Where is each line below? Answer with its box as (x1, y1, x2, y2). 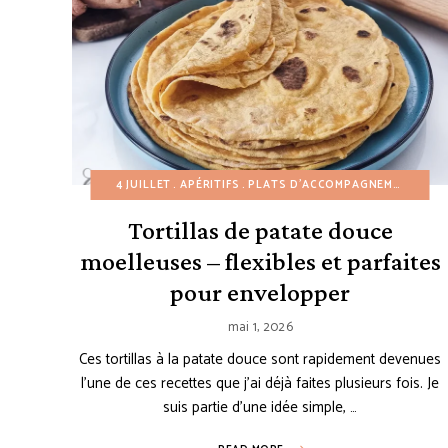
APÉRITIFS (180, 176, 240, 195)
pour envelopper (170, 278, 351, 308)
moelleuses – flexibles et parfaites (79, 247, 441, 277)
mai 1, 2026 (227, 317, 294, 339)
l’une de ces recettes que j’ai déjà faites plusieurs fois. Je (81, 371, 440, 397)
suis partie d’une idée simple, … (163, 395, 358, 421)
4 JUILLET (115, 176, 172, 195)
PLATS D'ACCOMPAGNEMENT (248, 176, 394, 195)
